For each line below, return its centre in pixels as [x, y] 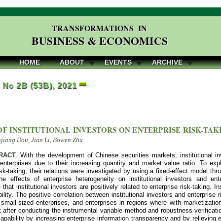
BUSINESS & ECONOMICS [99, 41]
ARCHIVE [167, 62]
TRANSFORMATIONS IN [100, 28]
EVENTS [118, 62]
